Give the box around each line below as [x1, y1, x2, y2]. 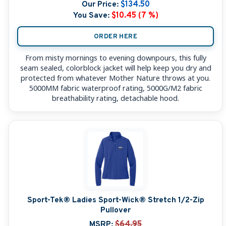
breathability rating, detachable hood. [52, 93, 179, 103]
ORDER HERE [94, 32, 137, 41]
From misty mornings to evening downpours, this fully [25, 53, 206, 63]
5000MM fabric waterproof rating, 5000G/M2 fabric [29, 83, 202, 93]
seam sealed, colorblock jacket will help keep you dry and [20, 63, 211, 73]
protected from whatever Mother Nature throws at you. [21, 73, 210, 83]
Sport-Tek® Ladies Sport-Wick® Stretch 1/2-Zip [27, 195, 204, 206]
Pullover [100, 205, 131, 216]
